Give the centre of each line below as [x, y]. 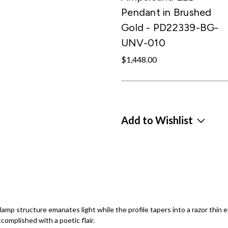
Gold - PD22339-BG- [170, 27]
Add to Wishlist [157, 120]
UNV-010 [143, 42]
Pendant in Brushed [166, 12]
